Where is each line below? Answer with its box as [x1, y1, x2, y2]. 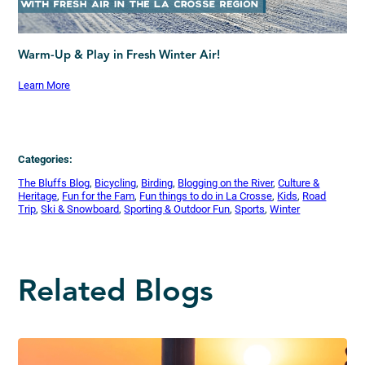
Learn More [18, 79, 71, 92]
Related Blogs [18, 277, 214, 308]
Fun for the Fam [62, 189, 135, 202]
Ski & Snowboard [41, 202, 120, 215]
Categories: [18, 152, 73, 165]
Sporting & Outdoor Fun [124, 202, 231, 215]
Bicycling [95, 176, 137, 189]
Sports [235, 202, 266, 215]
